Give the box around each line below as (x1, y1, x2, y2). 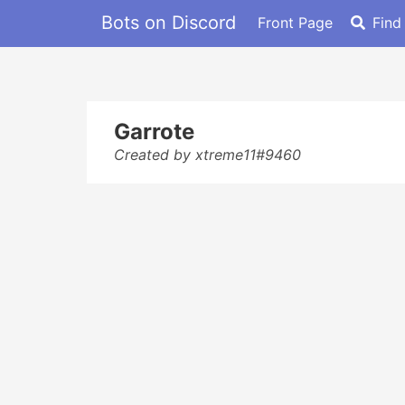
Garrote (114, 118, 194, 145)
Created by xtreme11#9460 (114, 146, 301, 164)
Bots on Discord (101, 11, 236, 33)
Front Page (258, 13, 333, 32)
